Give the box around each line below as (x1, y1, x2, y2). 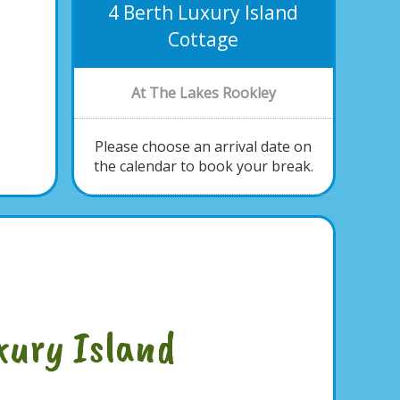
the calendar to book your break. (93, 156, 313, 176)
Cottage (168, 27, 239, 52)
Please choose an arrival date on (95, 137, 312, 156)
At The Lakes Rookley (130, 83, 276, 103)
